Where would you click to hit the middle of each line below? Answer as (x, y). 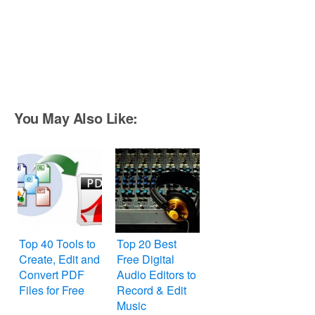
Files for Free (52, 290)
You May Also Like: (76, 118)
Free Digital (146, 259)
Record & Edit (152, 290)
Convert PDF (52, 275)
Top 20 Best (147, 244)
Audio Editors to (156, 275)
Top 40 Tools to (57, 244)
